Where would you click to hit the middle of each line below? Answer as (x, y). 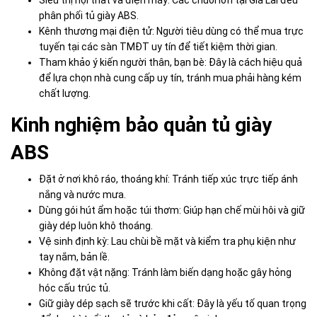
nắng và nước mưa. (82, 195)
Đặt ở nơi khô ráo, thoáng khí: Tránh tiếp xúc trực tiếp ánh (168, 179)
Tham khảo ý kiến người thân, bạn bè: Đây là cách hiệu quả (171, 63)
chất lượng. (65, 94)
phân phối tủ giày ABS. (89, 16)
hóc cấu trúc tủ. (75, 288)
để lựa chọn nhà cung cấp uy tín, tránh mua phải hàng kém (170, 78)
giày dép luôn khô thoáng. (96, 226)
